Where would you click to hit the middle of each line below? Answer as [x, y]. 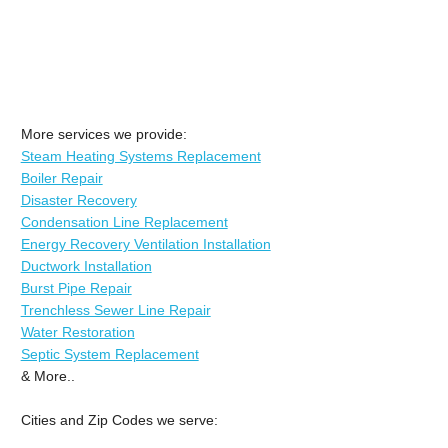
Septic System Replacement [109, 353]
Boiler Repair [61, 177]
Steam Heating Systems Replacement [140, 155]
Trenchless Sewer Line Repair [115, 309]
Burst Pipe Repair [76, 287]
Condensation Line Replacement [124, 221]
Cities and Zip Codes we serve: [119, 419]
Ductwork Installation [86, 265]
